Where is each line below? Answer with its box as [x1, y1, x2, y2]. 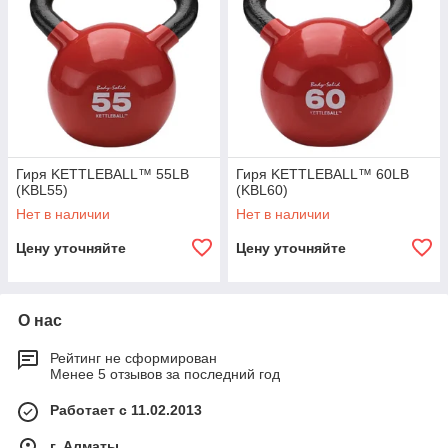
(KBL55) [16, 182, 68, 198]
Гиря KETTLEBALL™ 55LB [16, 166, 189, 182]
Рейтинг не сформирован [50, 350, 217, 366]
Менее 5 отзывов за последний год [50, 366, 280, 382]
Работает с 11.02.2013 [50, 402, 202, 418]
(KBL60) [236, 182, 288, 198]
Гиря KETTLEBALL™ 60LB [236, 166, 409, 182]
